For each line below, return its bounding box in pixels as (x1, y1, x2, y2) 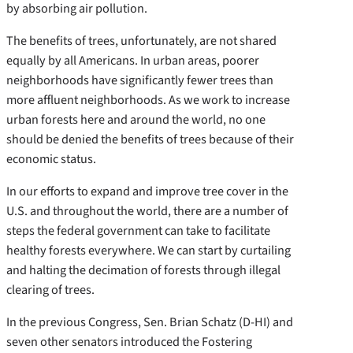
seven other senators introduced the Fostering (6, 333, 252, 351)
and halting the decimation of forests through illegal (6, 261, 281, 280)
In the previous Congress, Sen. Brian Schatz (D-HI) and (6, 313, 293, 332)
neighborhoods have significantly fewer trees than (6, 70, 273, 89)
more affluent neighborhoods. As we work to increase (6, 90, 290, 109)
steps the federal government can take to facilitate (6, 221, 270, 240)
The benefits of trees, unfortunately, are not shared (6, 31, 277, 50)
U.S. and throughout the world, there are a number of (6, 202, 288, 221)
